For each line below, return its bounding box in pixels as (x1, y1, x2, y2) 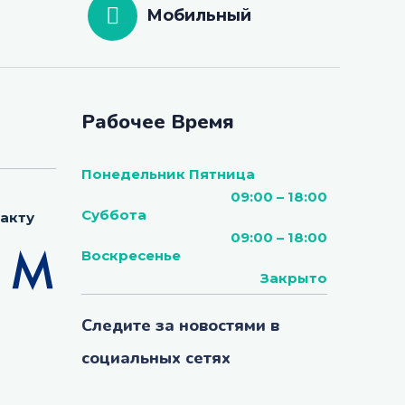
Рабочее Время (81, 108, 235, 136)
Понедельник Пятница (81, 165, 256, 183)
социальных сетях (81, 346, 231, 369)
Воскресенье (81, 246, 182, 264)
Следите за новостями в (81, 314, 280, 336)
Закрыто (259, 268, 327, 287)
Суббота (81, 205, 147, 223)
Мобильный (146, 5, 252, 26)
